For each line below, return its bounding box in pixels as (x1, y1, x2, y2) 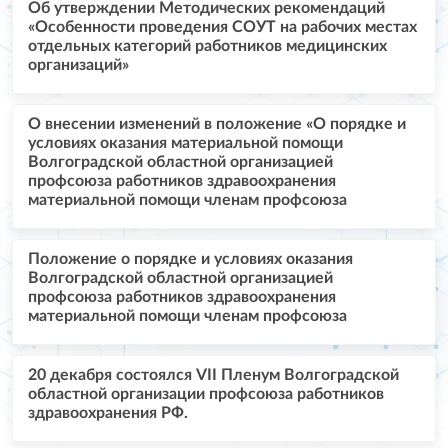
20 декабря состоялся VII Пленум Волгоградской (28, 366, 399, 383)
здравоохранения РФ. (28, 404, 188, 421)
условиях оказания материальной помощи (28, 134, 343, 151)
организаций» (28, 56, 129, 73)
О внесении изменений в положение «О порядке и (28, 115, 406, 132)
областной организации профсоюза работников (28, 385, 384, 402)
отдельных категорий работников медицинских (28, 37, 387, 54)
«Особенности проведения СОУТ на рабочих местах (28, 18, 417, 35)
